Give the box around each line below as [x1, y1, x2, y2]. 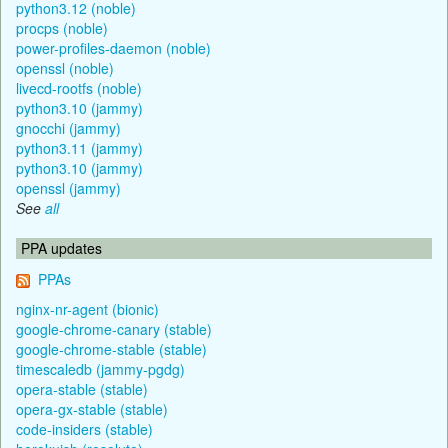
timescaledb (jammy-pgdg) [16, 358, 185, 379]
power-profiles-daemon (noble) [16, 37, 211, 58]
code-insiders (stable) [16, 418, 153, 439]
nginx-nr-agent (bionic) [16, 298, 159, 319]
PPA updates [21, 237, 102, 258]
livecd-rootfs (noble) [16, 77, 142, 98]
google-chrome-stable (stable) [16, 338, 207, 359]
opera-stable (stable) [16, 378, 148, 399]
